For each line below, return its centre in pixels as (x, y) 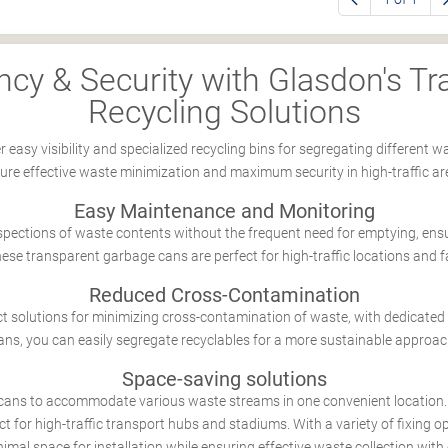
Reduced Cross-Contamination (224, 295)
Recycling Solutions (224, 112)
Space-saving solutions (224, 379)
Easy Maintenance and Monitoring (224, 211)
